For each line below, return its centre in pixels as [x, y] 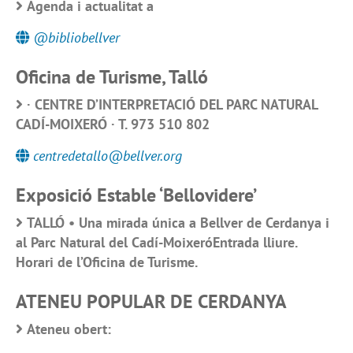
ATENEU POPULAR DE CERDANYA [151, 302]
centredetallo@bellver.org [108, 156]
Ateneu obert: [69, 329]
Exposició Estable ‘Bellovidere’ [136, 195]
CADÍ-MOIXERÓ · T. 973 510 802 [113, 124]
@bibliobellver [76, 38]
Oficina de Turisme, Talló [112, 77]
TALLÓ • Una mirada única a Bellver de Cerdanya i [178, 223]
